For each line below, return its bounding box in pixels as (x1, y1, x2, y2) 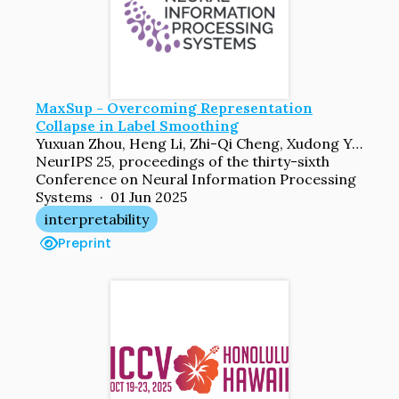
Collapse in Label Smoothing (36, 116, 239, 134)
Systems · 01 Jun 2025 (36, 187, 187, 206)
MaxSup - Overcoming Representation (36, 98, 313, 117)
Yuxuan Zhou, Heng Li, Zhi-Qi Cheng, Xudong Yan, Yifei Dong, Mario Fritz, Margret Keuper (352, 134, 362, 152)
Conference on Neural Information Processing (36, 169, 356, 188)
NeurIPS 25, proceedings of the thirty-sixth (36, 151, 330, 170)
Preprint (58, 233, 111, 252)
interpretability (45, 209, 149, 228)
